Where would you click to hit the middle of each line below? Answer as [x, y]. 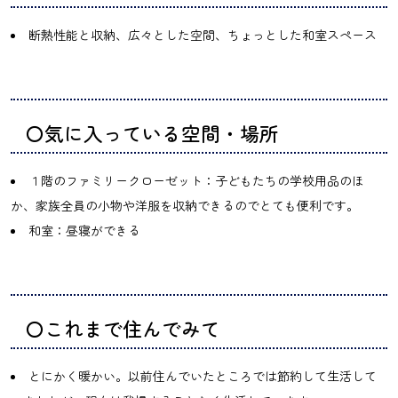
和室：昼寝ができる [84, 230]
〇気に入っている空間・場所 [152, 132]
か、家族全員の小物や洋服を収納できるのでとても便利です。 [185, 205]
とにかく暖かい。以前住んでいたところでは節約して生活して [203, 375]
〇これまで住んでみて [123, 328]
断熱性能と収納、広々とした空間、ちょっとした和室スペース [203, 34]
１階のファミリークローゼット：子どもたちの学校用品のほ [196, 180]
